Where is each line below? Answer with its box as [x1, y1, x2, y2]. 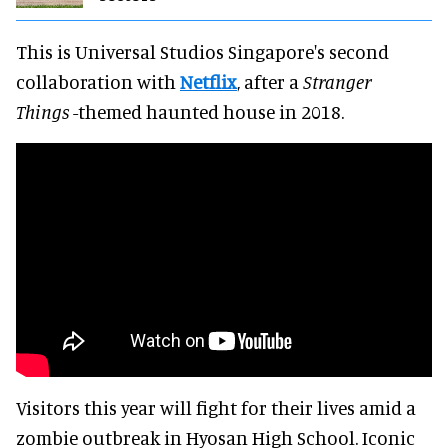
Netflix [180, 69, 237, 93]
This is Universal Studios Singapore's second [16, 39, 389, 63]
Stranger [303, 69, 371, 93]
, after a [237, 69, 303, 93]
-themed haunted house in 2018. [69, 99, 344, 123]
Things [16, 99, 69, 123]
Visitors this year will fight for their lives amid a [16, 395, 416, 419]
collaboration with [16, 69, 180, 93]
